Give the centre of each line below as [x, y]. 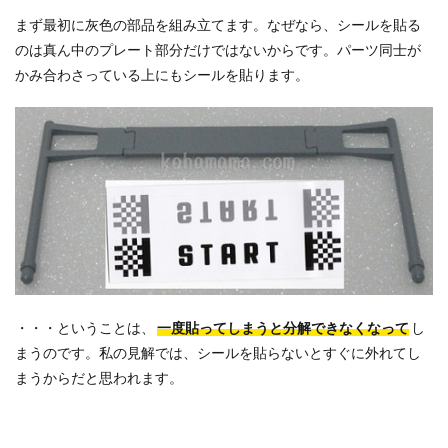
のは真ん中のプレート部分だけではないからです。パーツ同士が [218, 49]
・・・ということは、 [85, 327]
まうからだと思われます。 [99, 377]
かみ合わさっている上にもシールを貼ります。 [162, 74]
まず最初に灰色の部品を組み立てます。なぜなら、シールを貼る [218, 24]
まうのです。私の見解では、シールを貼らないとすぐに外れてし [218, 352]
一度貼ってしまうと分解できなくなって [283, 327]
